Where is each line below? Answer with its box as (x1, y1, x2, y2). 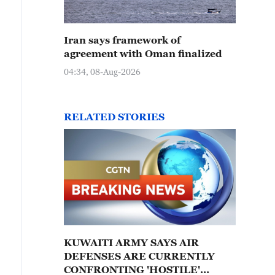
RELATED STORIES (64, 111, 165, 122)
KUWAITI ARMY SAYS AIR (64, 237, 199, 248)
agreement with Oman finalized (64, 48, 222, 59)
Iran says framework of (64, 34, 180, 45)
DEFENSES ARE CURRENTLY (64, 250, 215, 261)
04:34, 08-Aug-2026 (64, 66, 141, 77)
